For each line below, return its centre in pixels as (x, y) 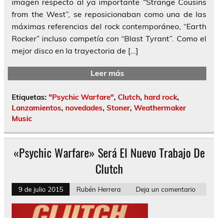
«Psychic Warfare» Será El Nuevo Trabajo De (109, 152)
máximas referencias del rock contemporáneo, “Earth (109, 26)
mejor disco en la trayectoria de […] (75, 50)
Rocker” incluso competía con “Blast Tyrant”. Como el (109, 38)
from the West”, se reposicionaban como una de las (109, 14)
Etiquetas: (30, 97)
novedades (84, 108)
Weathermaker (160, 108)
